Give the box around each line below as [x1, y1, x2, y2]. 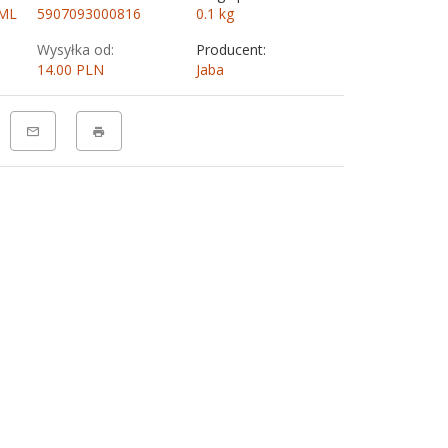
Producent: [195, 40, 266, 59]
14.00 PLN [36, 60, 104, 79]
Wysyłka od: [36, 40, 114, 59]
